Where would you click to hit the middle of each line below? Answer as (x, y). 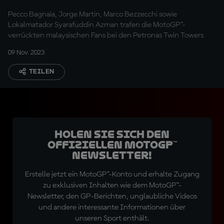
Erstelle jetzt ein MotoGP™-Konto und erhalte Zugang (112, 174)
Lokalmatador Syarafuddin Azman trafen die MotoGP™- (97, 25)
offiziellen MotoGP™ (112, 145)
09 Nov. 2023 (26, 52)
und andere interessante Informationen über (112, 207)
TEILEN (42, 71)
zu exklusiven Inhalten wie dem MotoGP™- (112, 185)
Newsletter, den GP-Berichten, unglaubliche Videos (112, 196)
